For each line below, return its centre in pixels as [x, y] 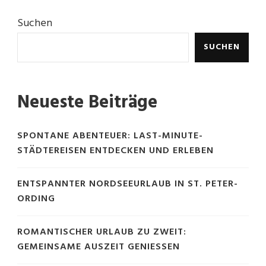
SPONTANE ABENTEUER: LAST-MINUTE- [110, 136]
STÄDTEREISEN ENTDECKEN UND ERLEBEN [115, 151]
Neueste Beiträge [87, 102]
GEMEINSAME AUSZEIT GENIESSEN [95, 247]
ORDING [36, 199]
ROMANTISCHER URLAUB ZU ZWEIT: [102, 232]
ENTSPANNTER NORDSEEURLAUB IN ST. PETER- [128, 184]
